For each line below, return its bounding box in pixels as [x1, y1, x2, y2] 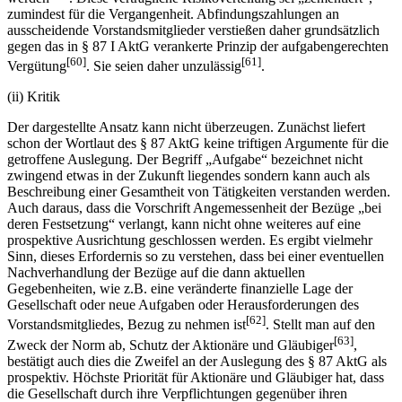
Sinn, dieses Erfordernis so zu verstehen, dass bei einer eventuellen [7, 249, 384, 265]
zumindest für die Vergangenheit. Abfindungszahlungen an [7, 5, 339, 22]
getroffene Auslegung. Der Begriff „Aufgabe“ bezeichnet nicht [7, 152, 363, 168]
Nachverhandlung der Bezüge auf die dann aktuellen [7, 265, 305, 281]
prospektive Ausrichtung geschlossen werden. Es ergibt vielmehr [7, 232, 372, 249]
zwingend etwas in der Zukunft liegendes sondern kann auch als [7, 168, 370, 184]
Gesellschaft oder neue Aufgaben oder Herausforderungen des [7, 297, 359, 313]
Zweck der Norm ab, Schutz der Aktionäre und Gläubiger [7, 336, 334, 353]
